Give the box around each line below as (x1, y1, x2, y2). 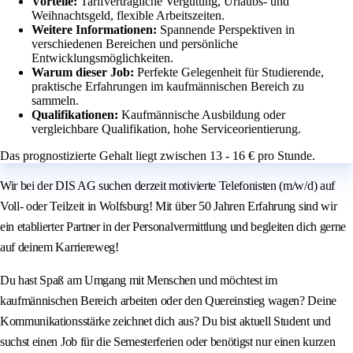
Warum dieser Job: (32, 65, 137, 80)
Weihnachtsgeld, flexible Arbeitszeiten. (32, 9, 225, 23)
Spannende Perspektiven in (160, 23, 295, 37)
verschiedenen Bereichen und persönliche (32, 37, 238, 51)
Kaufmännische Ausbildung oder (121, 108, 285, 122)
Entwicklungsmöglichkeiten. (32, 51, 173, 65)
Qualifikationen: (32, 108, 121, 122)
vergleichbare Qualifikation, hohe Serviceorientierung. (32, 122, 301, 136)
